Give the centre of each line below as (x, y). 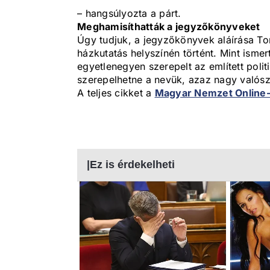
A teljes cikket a (116, 93)
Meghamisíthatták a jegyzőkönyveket (169, 27)
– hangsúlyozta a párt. (129, 14)
